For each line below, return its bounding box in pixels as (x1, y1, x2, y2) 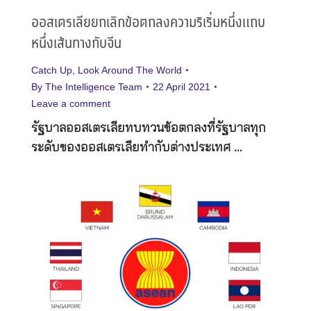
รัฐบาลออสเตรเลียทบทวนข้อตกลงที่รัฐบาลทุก (31, 121, 266, 135)
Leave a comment (31, 97, 110, 109)
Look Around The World (78, 64, 182, 76)
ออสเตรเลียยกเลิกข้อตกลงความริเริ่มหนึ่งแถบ (31, 12, 265, 34)
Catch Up (31, 64, 72, 76)
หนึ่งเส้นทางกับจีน (31, 33, 121, 55)
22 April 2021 (153, 81, 210, 92)
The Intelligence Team (45, 81, 142, 92)
